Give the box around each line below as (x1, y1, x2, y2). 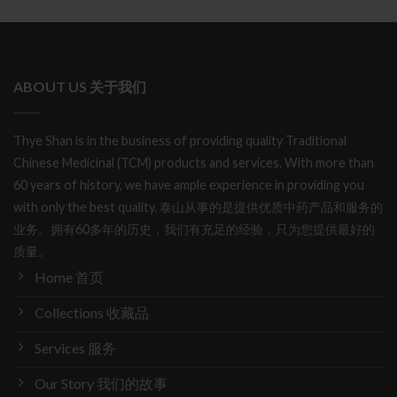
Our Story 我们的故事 (35, 375, 167, 393)
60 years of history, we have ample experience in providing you (13, 177, 364, 193)
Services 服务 (35, 339, 116, 357)
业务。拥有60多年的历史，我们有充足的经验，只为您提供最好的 (13, 222, 375, 237)
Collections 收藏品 (35, 304, 149, 322)
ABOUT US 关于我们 (13, 78, 146, 96)
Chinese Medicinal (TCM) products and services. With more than (13, 155, 374, 171)
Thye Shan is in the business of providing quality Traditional (13, 133, 346, 149)
